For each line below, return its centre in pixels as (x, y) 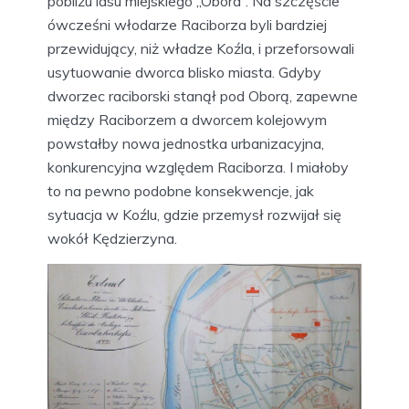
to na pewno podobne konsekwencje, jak (181, 191)
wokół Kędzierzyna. (112, 239)
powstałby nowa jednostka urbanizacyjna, (186, 144)
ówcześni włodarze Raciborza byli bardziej (187, 25)
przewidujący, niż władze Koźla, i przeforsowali (201, 49)
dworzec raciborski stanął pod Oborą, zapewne (203, 96)
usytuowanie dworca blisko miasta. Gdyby (184, 73)
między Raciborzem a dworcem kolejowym (187, 120)
